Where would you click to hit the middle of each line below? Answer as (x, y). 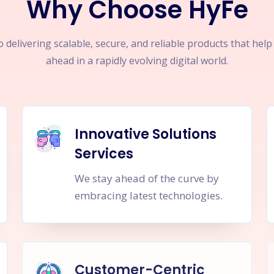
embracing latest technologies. (148, 195)
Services (104, 154)
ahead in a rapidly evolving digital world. (137, 61)
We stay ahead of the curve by (146, 178)
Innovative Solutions (145, 134)
